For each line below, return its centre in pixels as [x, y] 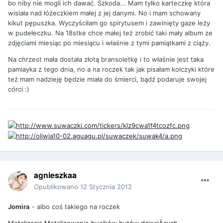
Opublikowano [57, 187]
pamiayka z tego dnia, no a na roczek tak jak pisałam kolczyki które [111, 69]
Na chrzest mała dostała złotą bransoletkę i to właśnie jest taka [106, 59]
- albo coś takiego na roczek [75, 207]
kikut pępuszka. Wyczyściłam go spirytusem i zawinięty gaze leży [109, 23]
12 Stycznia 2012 [106, 187]
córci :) [19, 89]
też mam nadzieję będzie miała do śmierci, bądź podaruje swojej [107, 79]
